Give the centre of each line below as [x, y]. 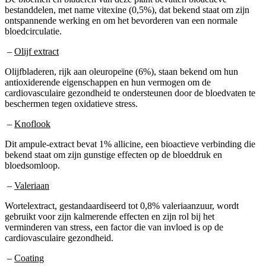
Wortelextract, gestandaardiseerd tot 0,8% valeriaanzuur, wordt [122, 205]
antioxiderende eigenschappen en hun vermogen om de [108, 82]
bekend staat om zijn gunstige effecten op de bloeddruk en [113, 154]
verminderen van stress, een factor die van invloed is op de [114, 227]
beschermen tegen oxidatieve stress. [71, 103]
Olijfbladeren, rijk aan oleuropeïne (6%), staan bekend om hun [121, 71]
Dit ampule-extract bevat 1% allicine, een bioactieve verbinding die [130, 144]
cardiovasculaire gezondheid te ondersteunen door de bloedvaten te [130, 93]
